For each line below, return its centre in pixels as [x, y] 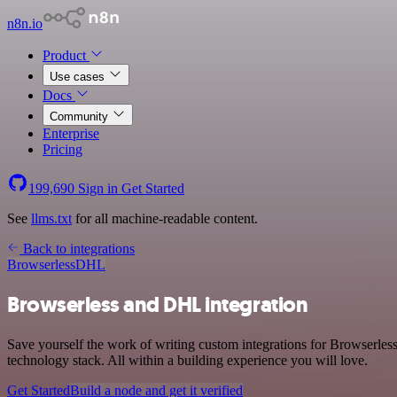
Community [81, 117]
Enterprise [71, 133]
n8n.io [25, 23]
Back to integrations [77, 249]
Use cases [79, 77]
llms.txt [51, 218]
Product [66, 55]
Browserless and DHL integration [158, 304]
